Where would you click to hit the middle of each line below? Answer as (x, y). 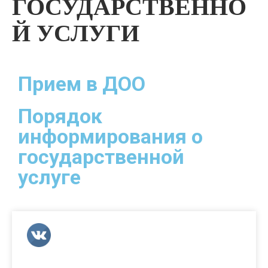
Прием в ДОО (82, 84)
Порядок (60, 116)
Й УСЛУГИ (76, 33)
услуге (49, 177)
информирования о (110, 136)
